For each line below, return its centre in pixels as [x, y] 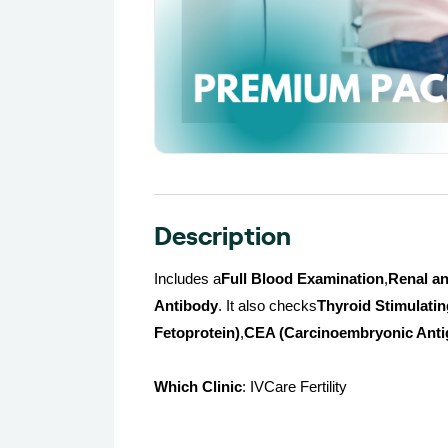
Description [222, 234]
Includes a [187, 279]
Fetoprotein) [197, 333]
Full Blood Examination [302, 279]
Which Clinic [198, 387]
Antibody [186, 306]
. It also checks [267, 306]
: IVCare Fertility [294, 387]
